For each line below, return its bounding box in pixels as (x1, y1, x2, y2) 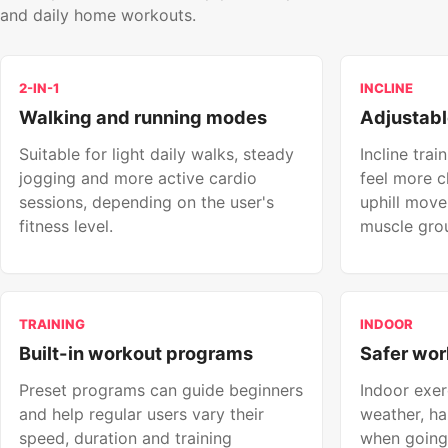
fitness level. (19, 216, 114, 237)
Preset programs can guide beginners (19, 379, 304, 400)
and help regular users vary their (19, 403, 265, 424)
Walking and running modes (19, 106, 268, 129)
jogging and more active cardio (19, 168, 258, 189)
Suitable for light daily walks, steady (19, 144, 295, 165)
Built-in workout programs (19, 341, 254, 364)
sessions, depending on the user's (19, 192, 275, 213)
